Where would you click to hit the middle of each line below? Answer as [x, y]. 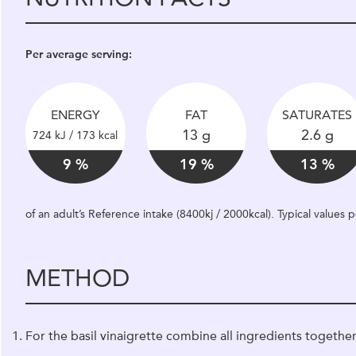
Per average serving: [78, 54]
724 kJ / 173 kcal [75, 135]
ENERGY [75, 115]
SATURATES [317, 115]
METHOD [77, 278]
